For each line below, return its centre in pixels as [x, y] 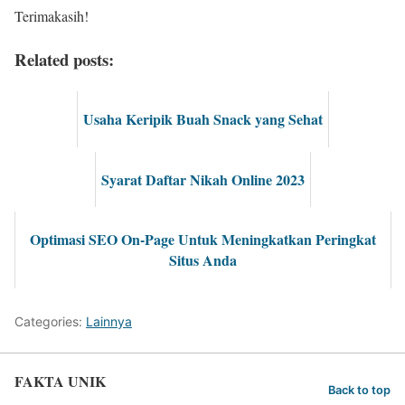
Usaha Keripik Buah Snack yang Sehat [203, 119]
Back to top [359, 391]
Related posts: [64, 60]
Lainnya [109, 321]
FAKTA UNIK [60, 381]
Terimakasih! [52, 15]
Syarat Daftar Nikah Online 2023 [203, 179]
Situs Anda [203, 260]
